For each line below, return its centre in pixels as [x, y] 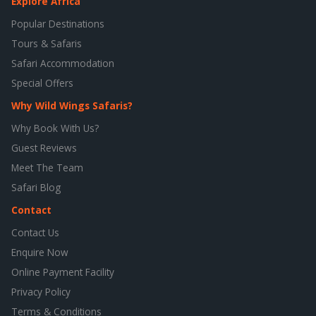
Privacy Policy [41, 292]
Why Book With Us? [55, 128]
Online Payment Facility [63, 272]
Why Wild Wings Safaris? [72, 106]
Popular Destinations [58, 24]
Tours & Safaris [47, 44]
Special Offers [42, 83]
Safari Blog [36, 188]
